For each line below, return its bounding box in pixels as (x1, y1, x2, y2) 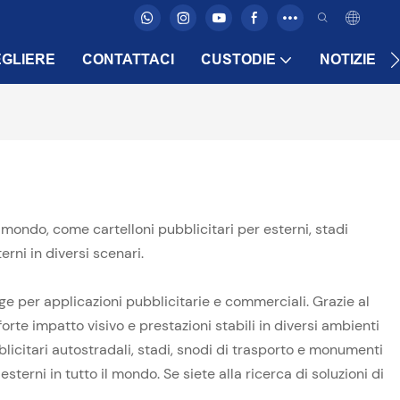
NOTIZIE (320, 52, 376, 67)
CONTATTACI (82, 52, 174, 67)
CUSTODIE (201, 52, 276, 67)
